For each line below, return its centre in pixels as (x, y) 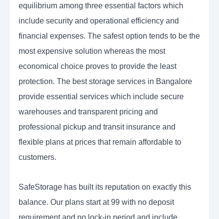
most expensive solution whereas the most (92, 51)
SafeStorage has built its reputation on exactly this (105, 187)
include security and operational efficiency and (99, 21)
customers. (37, 157)
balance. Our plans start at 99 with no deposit (96, 202)
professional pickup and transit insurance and (97, 127)
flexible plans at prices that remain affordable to (100, 142)
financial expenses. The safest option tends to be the (109, 36)
